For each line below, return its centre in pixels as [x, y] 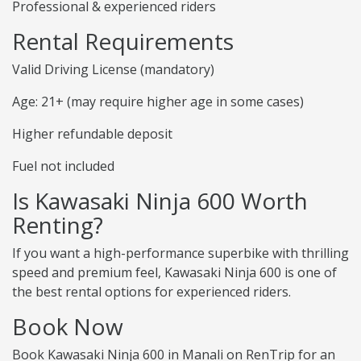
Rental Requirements [123, 41]
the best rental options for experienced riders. [151, 292]
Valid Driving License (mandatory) [113, 70]
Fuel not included [63, 166]
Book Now [68, 327]
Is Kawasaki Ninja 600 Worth [160, 201]
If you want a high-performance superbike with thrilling [180, 253]
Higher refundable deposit [92, 134]
